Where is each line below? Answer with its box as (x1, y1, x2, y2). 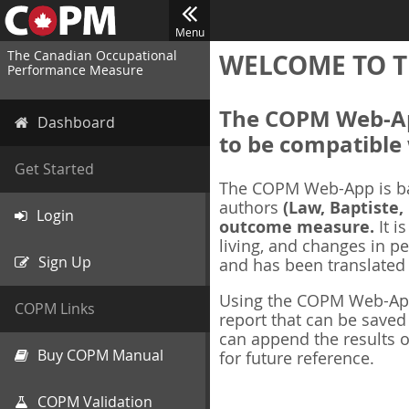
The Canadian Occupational (7, 47, 177, 64)
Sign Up (38, 252, 91, 272)
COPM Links (15, 299, 95, 319)
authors (219, 196, 283, 218)
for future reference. (219, 347, 374, 369)
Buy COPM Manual (37, 345, 163, 365)
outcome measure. (219, 215, 374, 238)
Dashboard (37, 112, 115, 132)
